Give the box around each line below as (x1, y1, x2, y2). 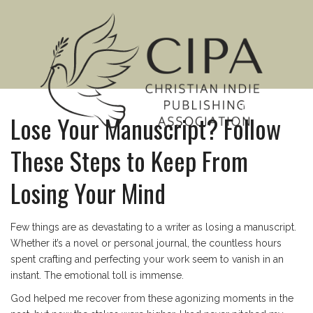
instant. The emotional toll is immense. (10, 270, 184, 281)
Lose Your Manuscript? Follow (10, 110, 281, 147)
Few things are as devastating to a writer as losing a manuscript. (10, 221, 296, 233)
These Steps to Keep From (10, 142, 248, 179)
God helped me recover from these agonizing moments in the (10, 293, 293, 304)
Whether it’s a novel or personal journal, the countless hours (10, 238, 282, 249)
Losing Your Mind (10, 174, 166, 211)
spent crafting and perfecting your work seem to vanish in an (10, 254, 284, 265)
